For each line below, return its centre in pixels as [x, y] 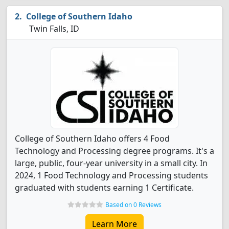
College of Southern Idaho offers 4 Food [92, 139]
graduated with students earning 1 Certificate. [104, 188]
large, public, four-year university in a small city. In [111, 163]
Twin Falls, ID [53, 29]
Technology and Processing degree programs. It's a [114, 151]
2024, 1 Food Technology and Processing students [111, 175]
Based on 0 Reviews [133, 205]
